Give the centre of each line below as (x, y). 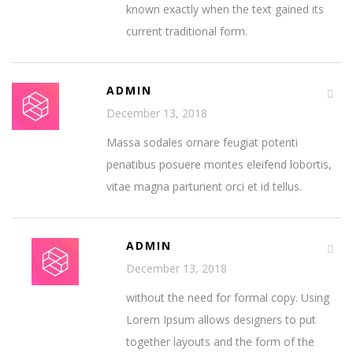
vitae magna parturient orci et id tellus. (204, 186)
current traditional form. (187, 31)
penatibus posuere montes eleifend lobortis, (219, 164)
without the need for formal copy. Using (228, 297)
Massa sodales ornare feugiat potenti (202, 142)
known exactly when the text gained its (225, 9)
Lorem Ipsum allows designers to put (221, 320)
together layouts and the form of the (220, 342)
